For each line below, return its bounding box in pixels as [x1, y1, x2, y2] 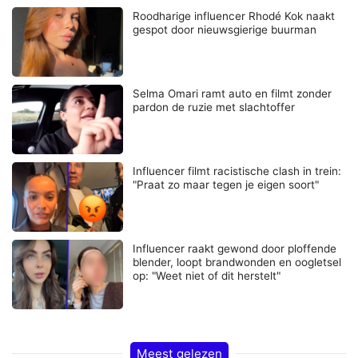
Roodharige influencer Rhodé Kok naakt [133, 9, 336, 22]
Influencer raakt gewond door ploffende [133, 242, 337, 256]
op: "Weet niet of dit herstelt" [133, 269, 281, 283]
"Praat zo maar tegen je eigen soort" [133, 178, 320, 192]
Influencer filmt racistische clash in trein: [133, 165, 342, 178]
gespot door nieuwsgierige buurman [133, 22, 317, 36]
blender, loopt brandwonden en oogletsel [133, 256, 342, 269]
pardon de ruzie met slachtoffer [133, 101, 296, 114]
